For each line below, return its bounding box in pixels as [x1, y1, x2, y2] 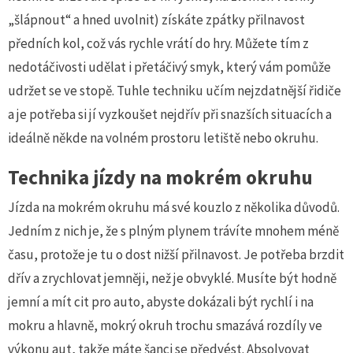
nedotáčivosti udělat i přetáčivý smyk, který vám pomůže [8, 58, 331, 76]
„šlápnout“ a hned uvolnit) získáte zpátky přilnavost [8, 11, 305, 29]
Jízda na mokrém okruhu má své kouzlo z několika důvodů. [8, 199, 340, 217]
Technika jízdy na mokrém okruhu [8, 165, 313, 191]
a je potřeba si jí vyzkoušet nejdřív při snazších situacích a [8, 106, 332, 124]
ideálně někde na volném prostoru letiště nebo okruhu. [8, 129, 318, 147]
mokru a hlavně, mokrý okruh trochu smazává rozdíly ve [8, 317, 322, 335]
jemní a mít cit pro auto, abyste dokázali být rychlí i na [8, 293, 314, 311]
